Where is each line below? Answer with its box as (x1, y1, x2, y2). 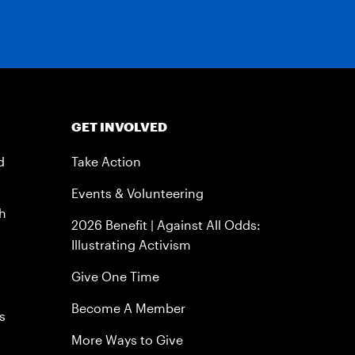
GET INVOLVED (71, 119, 168, 134)
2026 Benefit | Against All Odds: (71, 217, 261, 232)
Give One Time (71, 269, 160, 284)
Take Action (71, 154, 142, 169)
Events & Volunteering (71, 185, 204, 200)
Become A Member (71, 300, 186, 315)
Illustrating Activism (71, 237, 192, 252)
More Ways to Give (71, 332, 184, 347)
